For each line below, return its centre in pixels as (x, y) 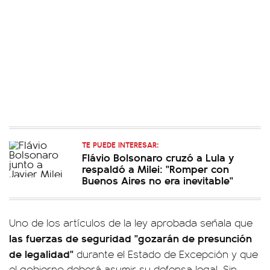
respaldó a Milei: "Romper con (155, 168)
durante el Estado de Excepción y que (167, 254)
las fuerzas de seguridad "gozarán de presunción (130, 238)
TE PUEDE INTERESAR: (120, 144)
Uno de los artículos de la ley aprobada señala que (131, 222)
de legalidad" (43, 253)
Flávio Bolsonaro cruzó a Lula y (158, 157)
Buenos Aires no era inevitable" (158, 180)
